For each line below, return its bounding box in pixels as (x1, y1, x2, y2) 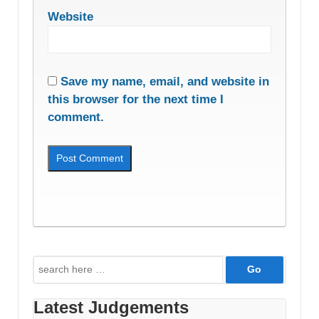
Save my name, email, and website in (61, 75, 269, 89)
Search (33, 258, 66, 270)
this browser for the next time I (48, 93, 224, 107)
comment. (48, 110, 104, 125)
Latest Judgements (33, 297, 189, 317)
